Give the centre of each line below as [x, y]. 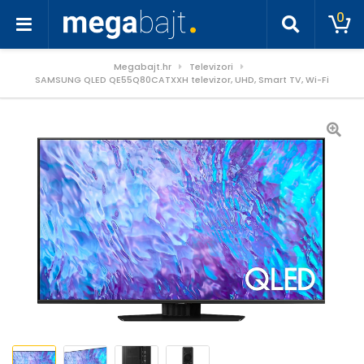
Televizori [211, 67]
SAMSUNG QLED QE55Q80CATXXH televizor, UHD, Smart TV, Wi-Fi [182, 80]
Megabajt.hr [142, 67]
